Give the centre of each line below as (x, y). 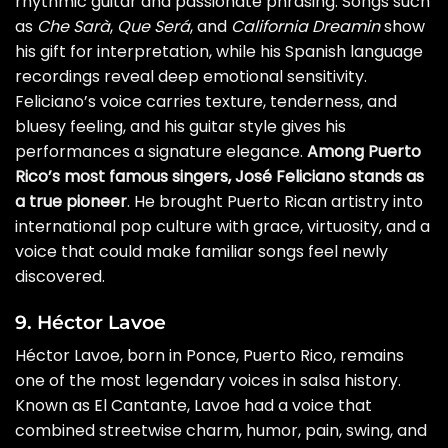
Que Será (153, 26)
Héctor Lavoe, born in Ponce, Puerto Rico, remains (209, 356)
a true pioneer (71, 201)
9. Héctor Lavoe (90, 321)
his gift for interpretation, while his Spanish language (219, 51)
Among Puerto (364, 151)
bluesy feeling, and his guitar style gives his (180, 126)
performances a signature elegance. (161, 151)
